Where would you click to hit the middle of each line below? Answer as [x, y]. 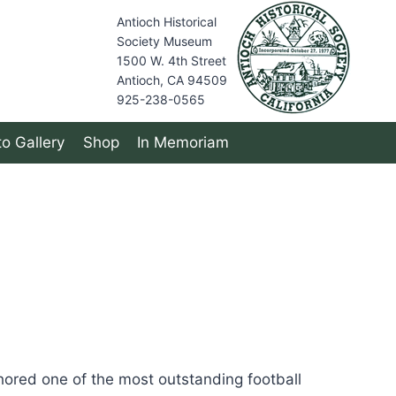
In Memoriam [183, 143]
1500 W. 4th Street [171, 61]
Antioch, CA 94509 [172, 80]
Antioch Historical [167, 22]
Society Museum [164, 41]
